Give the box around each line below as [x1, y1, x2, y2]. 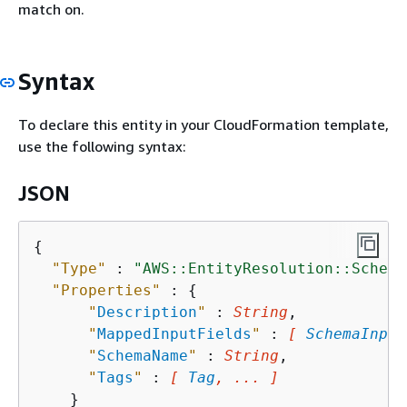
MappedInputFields [97, 324, 252, 342]
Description [97, 303, 197, 321]
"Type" [52, 259, 106, 277]
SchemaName [97, 346, 188, 364]
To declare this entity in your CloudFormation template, [18, 114, 389, 134]
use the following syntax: [18, 136, 186, 155]
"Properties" [52, 281, 161, 299]
